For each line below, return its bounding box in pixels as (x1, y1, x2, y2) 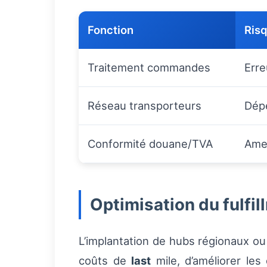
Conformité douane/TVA (88, 137, 213, 151)
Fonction (88, 23, 133, 37)
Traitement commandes (88, 61, 210, 74)
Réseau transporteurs (88, 99, 201, 113)
